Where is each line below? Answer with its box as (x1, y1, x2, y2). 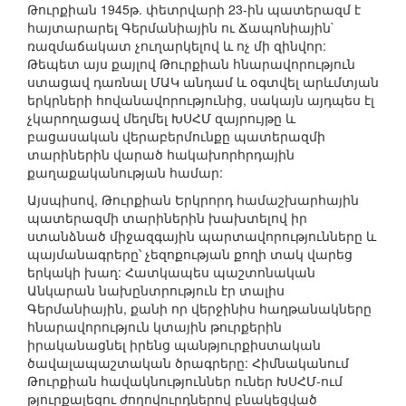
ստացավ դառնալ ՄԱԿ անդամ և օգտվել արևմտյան (27, 72, 379, 92)
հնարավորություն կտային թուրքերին (27, 317, 282, 336)
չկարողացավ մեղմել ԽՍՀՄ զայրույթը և (27, 109, 295, 128)
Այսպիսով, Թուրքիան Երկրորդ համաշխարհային (27, 190, 359, 209)
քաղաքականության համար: (27, 163, 223, 182)
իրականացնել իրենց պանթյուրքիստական (27, 335, 321, 354)
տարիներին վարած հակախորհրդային (27, 145, 295, 164)
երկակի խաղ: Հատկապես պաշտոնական (27, 263, 315, 282)
